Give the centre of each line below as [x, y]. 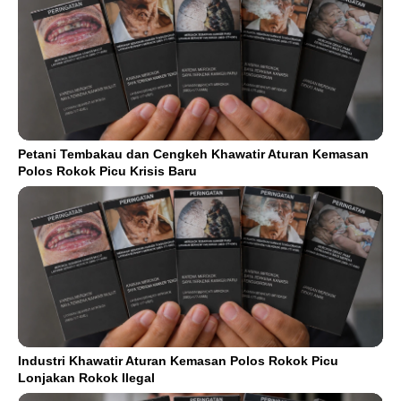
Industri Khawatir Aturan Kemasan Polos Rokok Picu [178, 360]
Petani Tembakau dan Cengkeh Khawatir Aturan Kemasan [193, 154]
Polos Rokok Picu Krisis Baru [107, 171]
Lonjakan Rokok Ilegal [86, 377]
